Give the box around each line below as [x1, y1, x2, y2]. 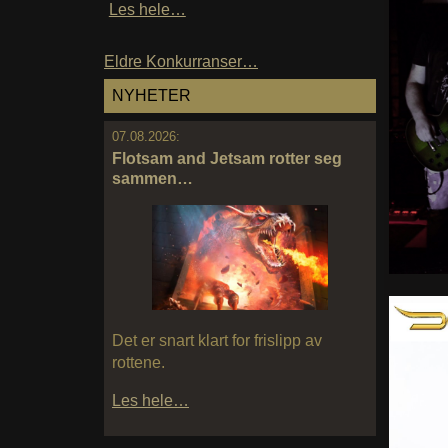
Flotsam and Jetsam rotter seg [112, 149, 342, 167]
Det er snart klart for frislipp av [112, 332, 322, 350]
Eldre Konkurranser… [104, 53, 258, 71]
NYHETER [112, 87, 191, 105]
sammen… [112, 169, 193, 187]
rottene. [112, 354, 165, 372]
